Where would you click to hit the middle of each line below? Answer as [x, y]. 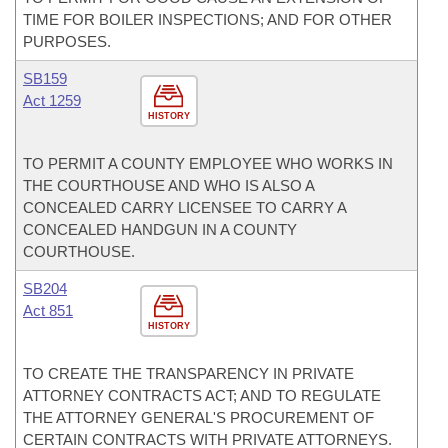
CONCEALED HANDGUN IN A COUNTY [160, 229]
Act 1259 [52, 100]
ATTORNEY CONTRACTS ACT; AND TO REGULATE [202, 395]
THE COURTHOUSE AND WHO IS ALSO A [168, 185]
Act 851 [48, 310]
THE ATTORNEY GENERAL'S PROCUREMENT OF [198, 417]
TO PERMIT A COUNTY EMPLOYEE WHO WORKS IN [208, 163]
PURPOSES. [67, 41]
